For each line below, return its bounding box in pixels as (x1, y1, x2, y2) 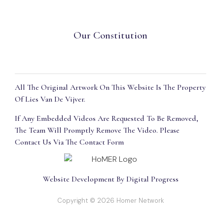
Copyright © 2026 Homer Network (57, 196, 164, 205)
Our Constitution (74, 29, 147, 41)
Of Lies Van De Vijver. (15, 94, 85, 104)
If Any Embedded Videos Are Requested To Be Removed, (15, 113, 198, 124)
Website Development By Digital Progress (42, 174, 179, 184)
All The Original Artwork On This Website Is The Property (15, 82, 206, 92)
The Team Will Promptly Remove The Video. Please (15, 125, 180, 136)
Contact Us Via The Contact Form (15, 137, 124, 147)
